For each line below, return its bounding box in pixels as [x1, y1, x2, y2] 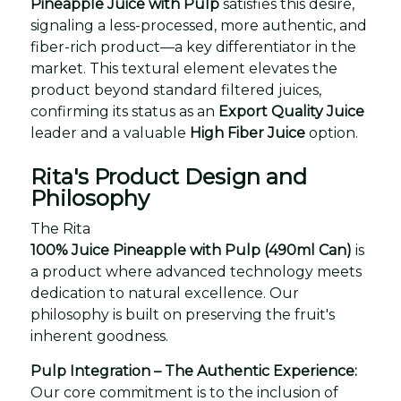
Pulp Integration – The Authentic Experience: [30, 362, 357, 380]
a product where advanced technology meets [30, 262, 362, 280]
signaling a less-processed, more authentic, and [30, 16, 367, 34]
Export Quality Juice [218, 102, 364, 120]
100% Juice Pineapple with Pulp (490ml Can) [30, 241, 352, 259]
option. [305, 124, 358, 141]
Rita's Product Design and [30, 163, 307, 190]
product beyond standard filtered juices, [30, 81, 321, 98]
